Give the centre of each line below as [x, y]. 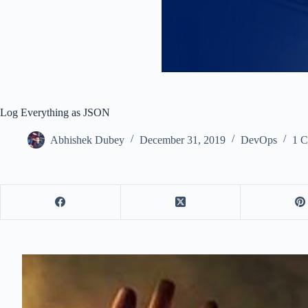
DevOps [259, 140]
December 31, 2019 [183, 140]
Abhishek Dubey [87, 140]
